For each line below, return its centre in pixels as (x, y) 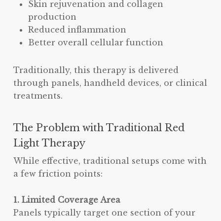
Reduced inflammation (77, 30)
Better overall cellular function (95, 43)
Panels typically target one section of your (104, 213)
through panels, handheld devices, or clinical (110, 83)
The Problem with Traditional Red (99, 128)
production (52, 17)
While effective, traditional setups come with (110, 161)
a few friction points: (58, 174)
